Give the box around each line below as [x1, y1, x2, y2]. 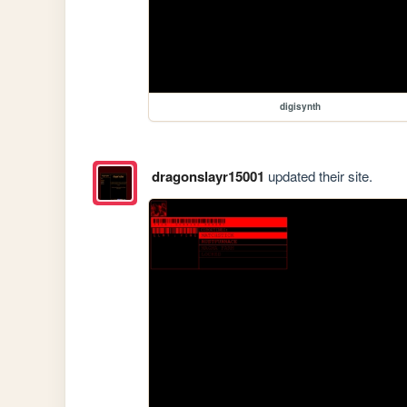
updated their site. [263, 165, 372, 185]
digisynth [279, 100, 321, 114]
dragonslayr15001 [151, 165, 264, 186]
